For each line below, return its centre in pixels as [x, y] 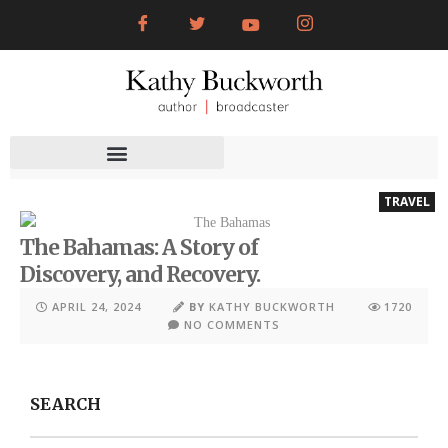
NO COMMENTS [232, 324]
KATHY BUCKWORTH [272, 306]
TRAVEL [407, 202]
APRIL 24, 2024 [97, 306]
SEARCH [65, 403]
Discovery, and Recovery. [140, 274]
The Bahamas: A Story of [139, 247]
